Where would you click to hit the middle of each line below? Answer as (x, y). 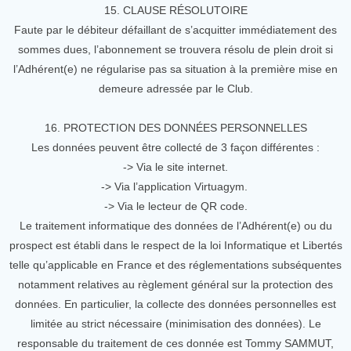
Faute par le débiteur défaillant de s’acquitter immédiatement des (175, 30)
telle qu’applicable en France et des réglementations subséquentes (175, 265)
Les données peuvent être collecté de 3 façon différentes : (175, 147)
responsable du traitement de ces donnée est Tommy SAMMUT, (175, 343)
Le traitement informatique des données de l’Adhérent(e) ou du (175, 226)
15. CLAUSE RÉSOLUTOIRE (175, 10)
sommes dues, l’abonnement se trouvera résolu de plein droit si (175, 49)
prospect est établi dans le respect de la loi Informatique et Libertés (175, 245)
